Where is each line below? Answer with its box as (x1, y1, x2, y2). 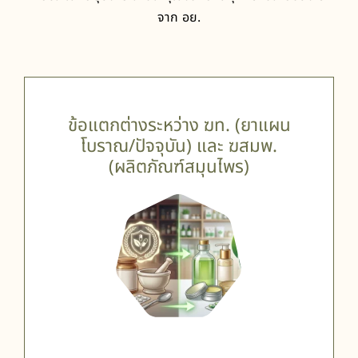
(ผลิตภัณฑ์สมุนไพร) (109, 153, 249, 181)
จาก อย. (157, 8, 201, 28)
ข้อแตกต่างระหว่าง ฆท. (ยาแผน (67, 112, 291, 140)
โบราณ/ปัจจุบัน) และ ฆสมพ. (81, 133, 277, 161)
